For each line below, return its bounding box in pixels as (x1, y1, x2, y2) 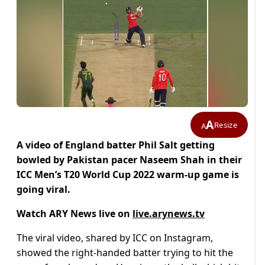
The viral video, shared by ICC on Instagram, (17, 231, 213, 245)
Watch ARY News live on (17, 207, 132, 221)
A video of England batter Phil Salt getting (17, 138, 215, 152)
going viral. (17, 183, 73, 196)
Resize (214, 119, 237, 130)
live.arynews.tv (132, 207, 205, 221)
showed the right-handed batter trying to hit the (17, 246, 233, 260)
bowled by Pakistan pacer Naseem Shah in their (17, 153, 242, 167)
